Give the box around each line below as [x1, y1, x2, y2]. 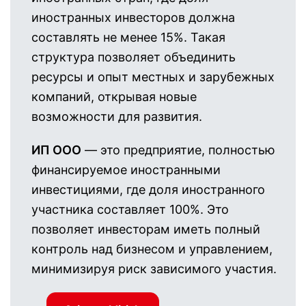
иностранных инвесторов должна [31, 10, 235, 25]
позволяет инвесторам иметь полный [31, 222, 260, 236]
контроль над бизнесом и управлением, [31, 242, 273, 256]
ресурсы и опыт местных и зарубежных [31, 70, 275, 84]
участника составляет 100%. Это [31, 202, 229, 217]
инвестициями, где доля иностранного [31, 182, 265, 197]
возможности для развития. [31, 109, 202, 124]
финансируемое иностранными [31, 163, 221, 177]
